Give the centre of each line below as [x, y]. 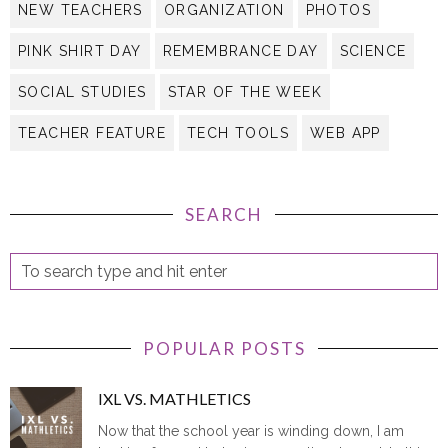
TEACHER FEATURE [92, 125]
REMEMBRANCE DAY [240, 43]
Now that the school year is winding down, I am [251, 423]
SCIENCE [373, 43]
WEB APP [345, 125]
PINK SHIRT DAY [80, 43]
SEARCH [224, 207]
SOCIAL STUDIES [82, 84]
